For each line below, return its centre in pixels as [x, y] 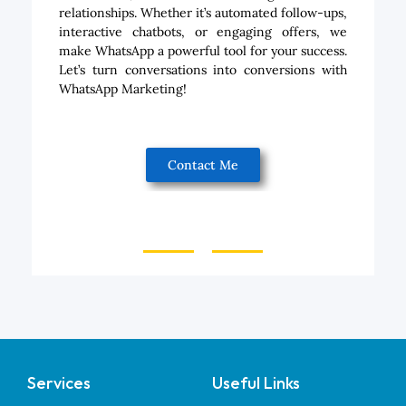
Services [59, 382]
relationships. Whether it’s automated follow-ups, [203, 13]
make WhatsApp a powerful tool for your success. [203, 51]
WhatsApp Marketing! [123, 89]
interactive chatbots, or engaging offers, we [203, 32]
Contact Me [203, 165]
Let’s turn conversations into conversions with [203, 70]
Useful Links [256, 382]
